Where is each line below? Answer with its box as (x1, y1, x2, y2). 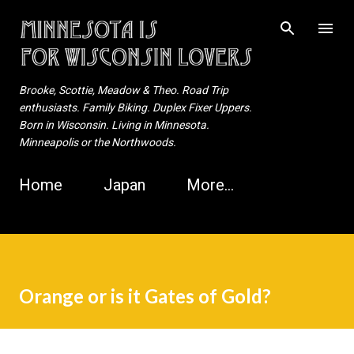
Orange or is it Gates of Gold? (19, 284, 271, 307)
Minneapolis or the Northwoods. (19, 136, 176, 149)
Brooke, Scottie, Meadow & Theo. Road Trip (19, 84, 228, 97)
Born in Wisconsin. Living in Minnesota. (19, 119, 209, 132)
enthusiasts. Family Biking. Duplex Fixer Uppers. (19, 101, 252, 115)
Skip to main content (126, 12, 232, 27)
